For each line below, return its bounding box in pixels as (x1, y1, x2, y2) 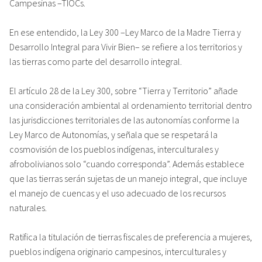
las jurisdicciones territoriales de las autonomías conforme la (9, 113, 239, 126)
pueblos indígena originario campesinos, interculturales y (9, 245, 226, 257)
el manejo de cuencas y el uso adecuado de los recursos (9, 187, 226, 199)
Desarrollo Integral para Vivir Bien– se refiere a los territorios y (9, 40, 242, 53)
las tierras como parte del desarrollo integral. (9, 55, 182, 67)
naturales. (9, 201, 47, 213)
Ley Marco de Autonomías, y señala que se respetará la (9, 128, 218, 140)
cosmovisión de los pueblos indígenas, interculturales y (9, 143, 219, 155)
